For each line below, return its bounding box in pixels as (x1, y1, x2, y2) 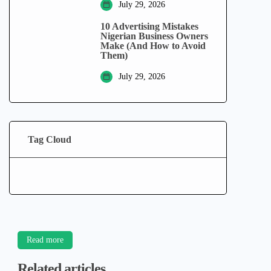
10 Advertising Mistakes (100, 21, 198, 31)
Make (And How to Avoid (100, 41, 206, 51)
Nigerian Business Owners (100, 31, 208, 41)
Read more (27, 235, 64, 244)
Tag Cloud (28, 134, 71, 145)
